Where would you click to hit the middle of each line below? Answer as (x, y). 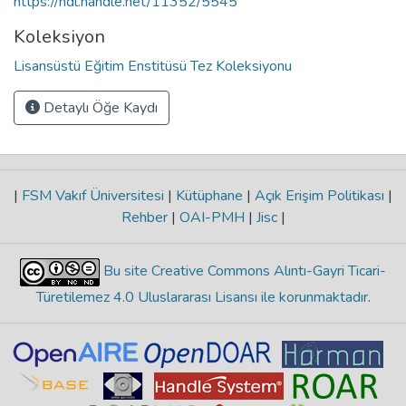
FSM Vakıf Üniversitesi (93, 196)
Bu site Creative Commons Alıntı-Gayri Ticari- (243, 271)
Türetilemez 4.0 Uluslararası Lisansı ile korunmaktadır (202, 297)
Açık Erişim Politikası (319, 196)
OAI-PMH (212, 217)
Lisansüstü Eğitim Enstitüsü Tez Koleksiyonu (153, 66)
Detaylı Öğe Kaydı (99, 107)
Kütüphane (209, 196)
